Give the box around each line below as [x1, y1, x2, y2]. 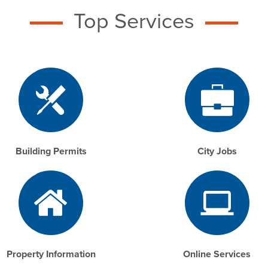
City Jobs [197, 145, 237, 158]
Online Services [183, 248, 251, 261]
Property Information [6, 248, 96, 261]
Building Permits [15, 145, 87, 158]
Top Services [74, 8, 194, 35]
